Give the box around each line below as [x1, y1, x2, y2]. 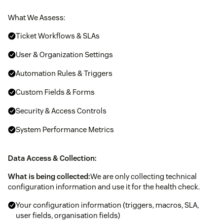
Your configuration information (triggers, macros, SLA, [16, 200, 199, 210]
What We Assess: [8, 12, 65, 22]
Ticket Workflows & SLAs [16, 31, 100, 40]
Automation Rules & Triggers [16, 68, 112, 78]
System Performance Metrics [16, 124, 114, 134]
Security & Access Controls [16, 106, 107, 115]
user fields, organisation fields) [16, 210, 120, 220]
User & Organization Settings [16, 49, 113, 59]
